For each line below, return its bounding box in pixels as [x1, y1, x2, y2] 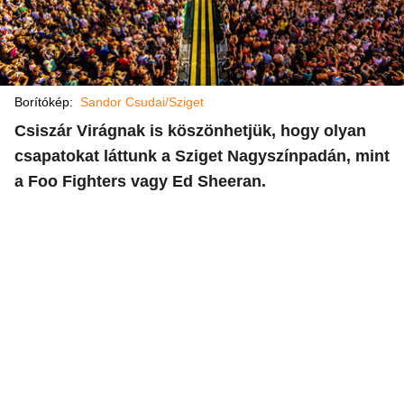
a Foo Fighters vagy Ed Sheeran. [14, 172, 266, 190]
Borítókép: [14, 95, 80, 109]
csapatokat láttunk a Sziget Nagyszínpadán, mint [14, 147, 390, 165]
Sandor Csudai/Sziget [80, 95, 204, 109]
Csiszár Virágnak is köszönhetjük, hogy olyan [14, 122, 366, 140]
